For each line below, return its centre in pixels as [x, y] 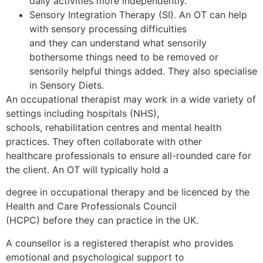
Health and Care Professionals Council [91, 206]
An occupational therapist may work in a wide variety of [131, 99]
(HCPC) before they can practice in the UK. [102, 220]
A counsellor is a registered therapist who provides [119, 243]
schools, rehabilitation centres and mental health [114, 127]
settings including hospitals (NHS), [82, 113]
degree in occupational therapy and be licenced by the [128, 192]
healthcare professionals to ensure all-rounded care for [129, 155]
